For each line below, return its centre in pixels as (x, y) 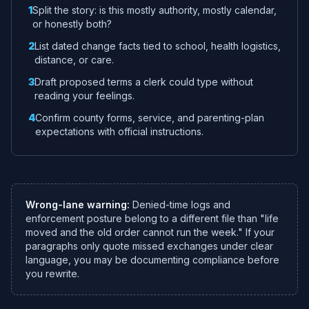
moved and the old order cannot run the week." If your (150, 232)
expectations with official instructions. (119, 131)
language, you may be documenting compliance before (152, 260)
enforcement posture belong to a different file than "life (152, 218)
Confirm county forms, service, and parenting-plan (150, 118)
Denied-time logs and (181, 205)
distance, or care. (74, 60)
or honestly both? (72, 24)
